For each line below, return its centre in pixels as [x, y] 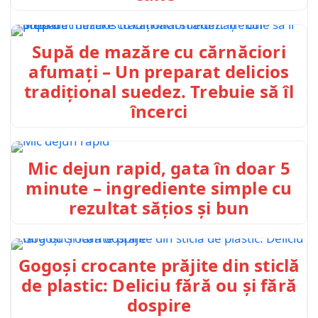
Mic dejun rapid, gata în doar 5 [159, 168]
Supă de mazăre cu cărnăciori [159, 51]
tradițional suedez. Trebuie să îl [159, 91]
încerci [159, 111]
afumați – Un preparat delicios [159, 71]
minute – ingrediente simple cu [159, 188]
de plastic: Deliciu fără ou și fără [159, 285]
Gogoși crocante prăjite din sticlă [159, 265]
